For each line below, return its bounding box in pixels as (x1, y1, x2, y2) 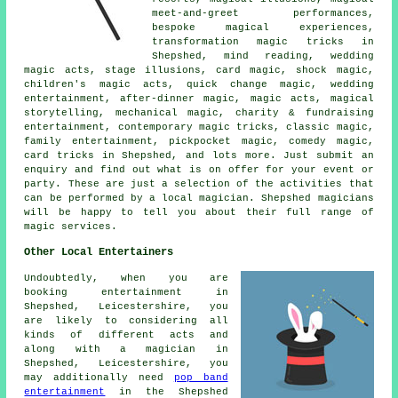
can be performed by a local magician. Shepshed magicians (24, 192, 374, 203)
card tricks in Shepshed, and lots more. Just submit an (24, 149, 374, 161)
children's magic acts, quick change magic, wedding (24, 78, 374, 90)
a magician (120, 343, 196, 354)
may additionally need (24, 371, 174, 383)
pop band (173, 371, 228, 383)
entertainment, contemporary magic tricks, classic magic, (24, 121, 374, 132)
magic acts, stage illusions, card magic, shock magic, (24, 64, 374, 76)
